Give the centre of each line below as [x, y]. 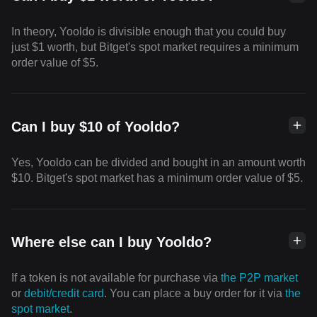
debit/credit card [64, 294]
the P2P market [259, 278]
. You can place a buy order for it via [195, 294]
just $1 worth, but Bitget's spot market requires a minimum [155, 47]
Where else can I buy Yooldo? [111, 242]
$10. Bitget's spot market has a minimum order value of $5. [157, 178]
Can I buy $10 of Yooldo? [96, 127]
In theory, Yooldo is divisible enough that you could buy [149, 32]
